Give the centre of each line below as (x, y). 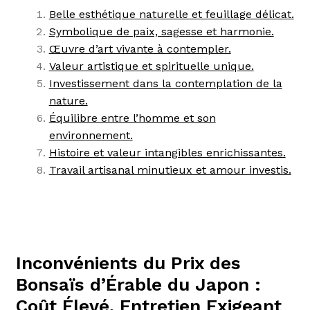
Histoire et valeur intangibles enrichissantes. (167, 152)
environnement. (91, 135)
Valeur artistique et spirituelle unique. (151, 66)
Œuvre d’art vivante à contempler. (140, 48)
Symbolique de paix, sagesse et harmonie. (161, 31)
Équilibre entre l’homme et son (132, 118)
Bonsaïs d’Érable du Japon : (138, 284)
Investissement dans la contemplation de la (165, 83)
